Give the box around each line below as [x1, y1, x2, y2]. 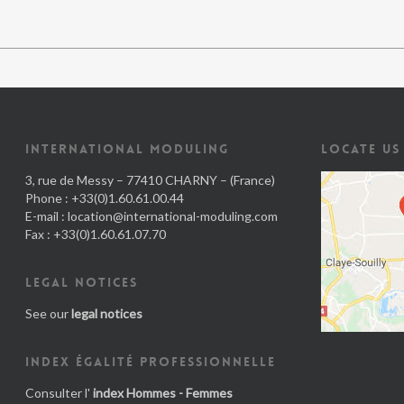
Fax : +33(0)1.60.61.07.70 [25, 226, 166, 242]
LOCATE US [321, 141, 401, 157]
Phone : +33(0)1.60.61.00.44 [25, 190, 184, 206]
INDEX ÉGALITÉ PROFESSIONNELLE [25, 353, 276, 370]
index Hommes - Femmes [93, 385, 233, 400]
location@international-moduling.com [68, 208, 278, 224]
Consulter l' [25, 385, 93, 400]
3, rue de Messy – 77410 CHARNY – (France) [25, 172, 275, 188]
